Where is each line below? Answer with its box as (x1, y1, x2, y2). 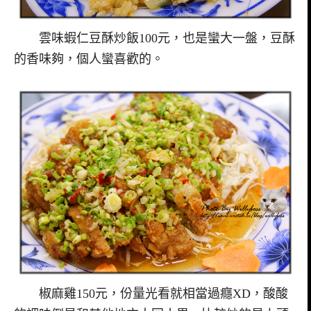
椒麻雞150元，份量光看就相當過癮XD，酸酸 (14, 287, 288, 301)
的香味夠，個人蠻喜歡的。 (14, 51, 164, 66)
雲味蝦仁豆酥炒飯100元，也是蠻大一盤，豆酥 (14, 31, 295, 45)
